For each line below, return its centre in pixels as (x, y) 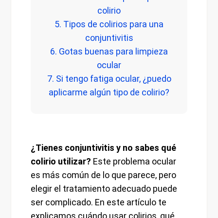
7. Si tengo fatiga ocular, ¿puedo (109, 79)
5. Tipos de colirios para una (109, 24)
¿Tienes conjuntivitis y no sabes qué (104, 148)
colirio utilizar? (61, 162)
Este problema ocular (134, 162)
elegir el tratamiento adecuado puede (104, 189)
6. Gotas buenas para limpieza (109, 52)
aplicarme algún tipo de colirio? (109, 92)
